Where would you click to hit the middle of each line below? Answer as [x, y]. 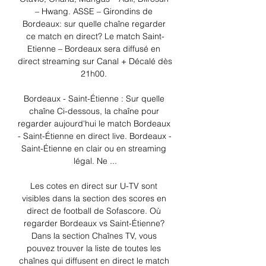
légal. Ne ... [95, 161]
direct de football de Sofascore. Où [94, 211]
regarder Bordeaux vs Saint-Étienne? [94, 224]
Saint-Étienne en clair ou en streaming [94, 149]
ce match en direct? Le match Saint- [95, 37]
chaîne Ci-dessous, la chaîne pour [94, 111]
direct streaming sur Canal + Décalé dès [95, 61]
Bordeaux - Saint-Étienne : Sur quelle [94, 99]
